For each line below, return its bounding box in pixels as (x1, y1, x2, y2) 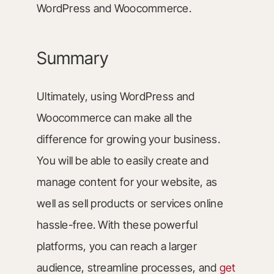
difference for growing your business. (36, 132, 220, 146)
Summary (36, 47, 108, 68)
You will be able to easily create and (36, 154, 209, 167)
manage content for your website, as (36, 175, 218, 188)
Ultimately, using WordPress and (36, 89, 195, 103)
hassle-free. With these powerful (36, 218, 198, 231)
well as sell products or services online (36, 196, 223, 210)
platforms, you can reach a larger (36, 239, 197, 253)
